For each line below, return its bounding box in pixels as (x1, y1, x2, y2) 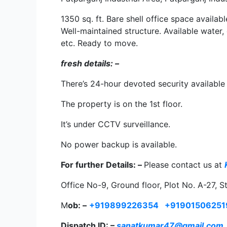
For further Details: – (61, 160, 144, 170)
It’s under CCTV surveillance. (61, 119, 170, 129)
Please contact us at (144, 160, 224, 170)
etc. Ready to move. (61, 38, 138, 48)
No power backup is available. (61, 139, 177, 149)
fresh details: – (61, 58, 119, 68)
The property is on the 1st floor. (61, 99, 182, 109)
